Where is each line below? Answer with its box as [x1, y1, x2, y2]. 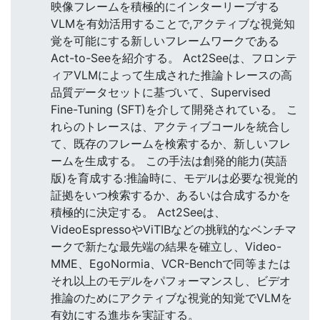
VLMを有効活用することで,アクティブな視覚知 [51, 16, 295, 31]
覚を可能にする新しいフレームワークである [51, 34, 279, 49]
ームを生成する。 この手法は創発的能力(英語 [51, 154, 287, 169]
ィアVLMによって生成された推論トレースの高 [51, 68, 292, 83]
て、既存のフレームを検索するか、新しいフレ [51, 136, 291, 151]
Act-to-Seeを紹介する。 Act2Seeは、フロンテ [51, 51, 297, 66]
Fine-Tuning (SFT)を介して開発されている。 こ [51, 102, 298, 117]
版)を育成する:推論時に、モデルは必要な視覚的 [51, 171, 298, 186]
